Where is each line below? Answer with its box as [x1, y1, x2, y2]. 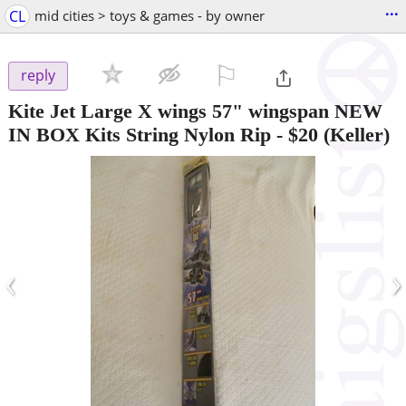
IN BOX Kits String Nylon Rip [8, 122, 271, 146]
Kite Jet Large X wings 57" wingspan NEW [8, 99, 382, 122]
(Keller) [318, 122, 390, 146]
